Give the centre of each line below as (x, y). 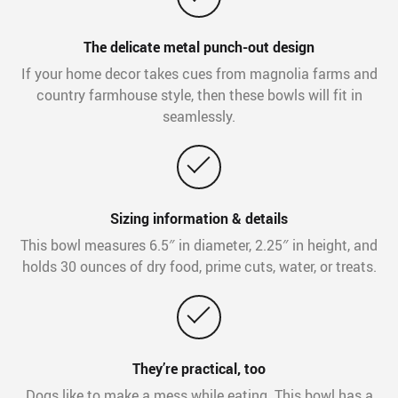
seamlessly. (199, 117)
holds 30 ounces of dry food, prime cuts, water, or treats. (199, 267)
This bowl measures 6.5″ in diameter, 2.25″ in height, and (199, 246)
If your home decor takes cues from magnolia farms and (199, 74)
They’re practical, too (199, 369)
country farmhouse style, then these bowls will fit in (199, 96)
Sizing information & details (199, 219)
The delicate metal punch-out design (199, 48)
